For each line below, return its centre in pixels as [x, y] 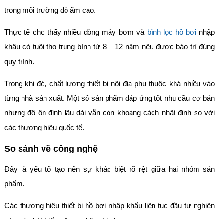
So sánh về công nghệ [51, 148]
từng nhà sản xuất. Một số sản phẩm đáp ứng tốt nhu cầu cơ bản [109, 98]
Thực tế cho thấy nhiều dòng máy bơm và [76, 32]
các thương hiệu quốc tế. [44, 128]
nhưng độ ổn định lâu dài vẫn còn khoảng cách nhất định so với [109, 113]
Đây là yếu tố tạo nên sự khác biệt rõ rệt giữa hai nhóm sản [109, 169]
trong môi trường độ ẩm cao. [50, 10]
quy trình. [19, 62]
